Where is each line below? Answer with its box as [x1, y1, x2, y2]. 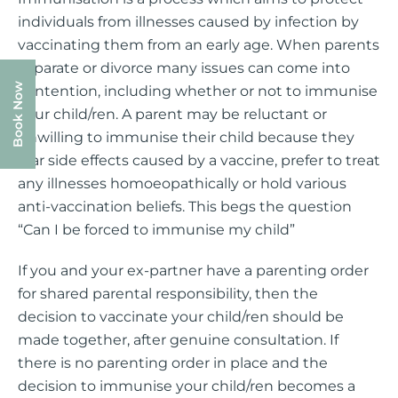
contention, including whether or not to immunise [18, 83, 378, 99]
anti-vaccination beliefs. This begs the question [18, 198, 352, 215]
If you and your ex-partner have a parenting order [18, 262, 369, 279]
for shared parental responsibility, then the [18, 285, 318, 302]
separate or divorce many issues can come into [18, 60, 350, 76]
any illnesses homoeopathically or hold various [18, 175, 346, 192]
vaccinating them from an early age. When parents [18, 36, 379, 53]
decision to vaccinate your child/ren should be [18, 308, 344, 325]
